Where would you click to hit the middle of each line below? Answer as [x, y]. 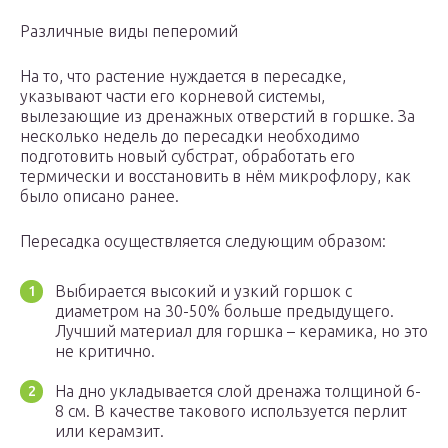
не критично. [105, 351]
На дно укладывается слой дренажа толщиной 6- [238, 391]
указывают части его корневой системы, [172, 96]
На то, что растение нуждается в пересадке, [183, 76]
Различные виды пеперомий [129, 31]
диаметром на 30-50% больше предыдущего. [224, 311]
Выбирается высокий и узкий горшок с [203, 291]
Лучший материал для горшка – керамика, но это [241, 331]
